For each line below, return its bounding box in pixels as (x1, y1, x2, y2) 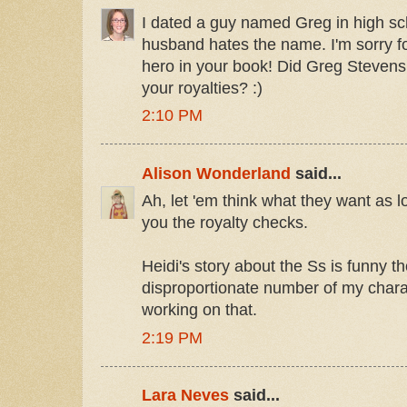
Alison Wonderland (142, 164, 291, 183)
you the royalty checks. (142, 213, 308, 233)
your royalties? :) (142, 78, 263, 97)
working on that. (142, 301, 257, 320)
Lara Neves (142, 386, 229, 405)
